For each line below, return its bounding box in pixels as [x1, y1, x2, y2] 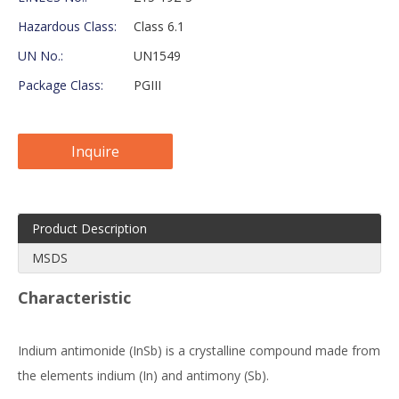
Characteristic [18, 287, 131, 309]
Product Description [32, 220, 147, 238]
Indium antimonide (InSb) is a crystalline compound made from [18, 342, 380, 360]
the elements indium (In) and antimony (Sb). [18, 367, 269, 385]
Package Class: [18, 77, 103, 94]
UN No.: [18, 47, 63, 65]
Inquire [71, 142, 119, 162]
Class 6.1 [134, 18, 184, 36]
